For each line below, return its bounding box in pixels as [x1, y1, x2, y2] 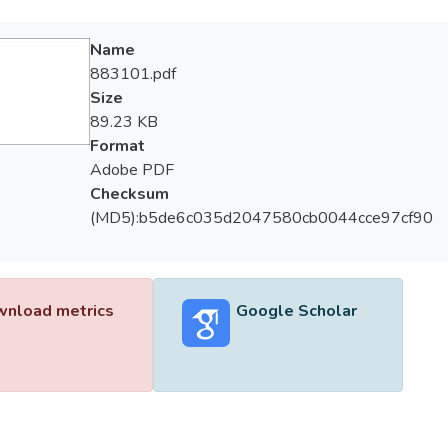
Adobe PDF [89, 159, 174, 181]
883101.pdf [89, 63, 176, 85]
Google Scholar [235, 300, 357, 322]
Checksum [89, 183, 169, 205]
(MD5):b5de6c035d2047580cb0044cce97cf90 [89, 207, 433, 229]
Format [89, 135, 145, 157]
